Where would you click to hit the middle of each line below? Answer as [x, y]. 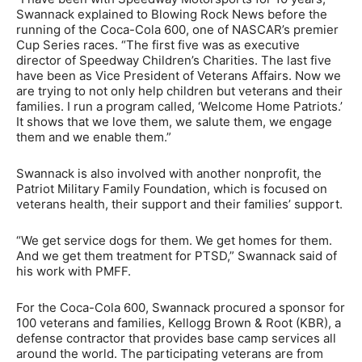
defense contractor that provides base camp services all [176, 338]
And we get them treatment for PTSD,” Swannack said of [177, 255]
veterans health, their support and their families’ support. [179, 204]
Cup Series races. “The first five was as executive [158, 44]
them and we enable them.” [94, 137]
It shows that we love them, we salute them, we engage [174, 121]
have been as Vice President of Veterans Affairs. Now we [179, 75]
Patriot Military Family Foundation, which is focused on [172, 188]
